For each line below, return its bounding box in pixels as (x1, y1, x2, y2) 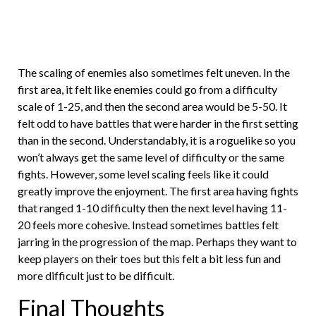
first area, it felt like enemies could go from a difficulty (18, 83, 277, 97)
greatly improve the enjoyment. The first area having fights (18, 184, 298, 198)
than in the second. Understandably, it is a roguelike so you (18, 133, 296, 147)
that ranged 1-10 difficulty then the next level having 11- (18, 201, 287, 215)
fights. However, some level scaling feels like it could (18, 167, 269, 181)
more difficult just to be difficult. (18, 269, 174, 283)
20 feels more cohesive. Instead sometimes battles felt (18, 218, 279, 232)
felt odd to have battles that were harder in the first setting (18, 116, 298, 130)
